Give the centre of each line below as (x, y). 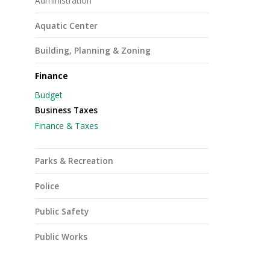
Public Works (61, 237)
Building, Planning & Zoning (93, 51)
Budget (49, 95)
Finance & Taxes (67, 126)
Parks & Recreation (74, 161)
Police (47, 186)
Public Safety (62, 212)
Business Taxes (66, 110)
